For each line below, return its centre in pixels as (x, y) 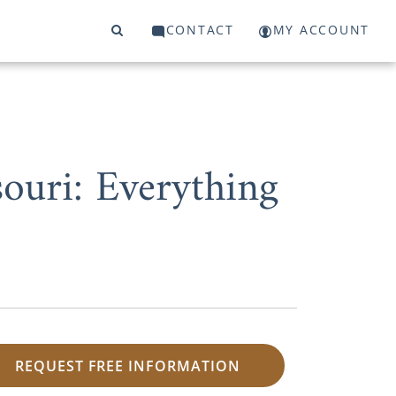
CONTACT (200, 30)
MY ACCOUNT (321, 30)
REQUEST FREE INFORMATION (127, 366)
